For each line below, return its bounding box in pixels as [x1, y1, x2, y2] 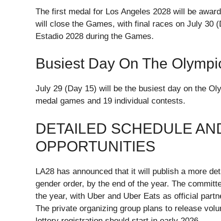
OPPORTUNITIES [36, 138, 155, 154]
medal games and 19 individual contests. [36, 96, 185, 106]
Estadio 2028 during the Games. [36, 31, 154, 41]
